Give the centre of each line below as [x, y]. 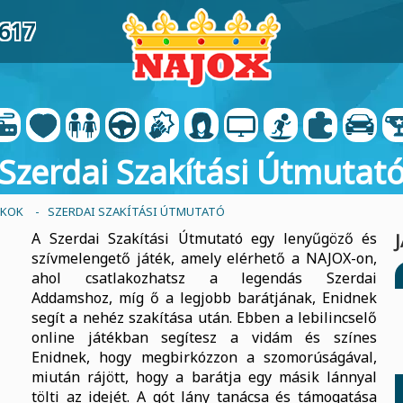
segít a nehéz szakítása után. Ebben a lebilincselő [204, 318]
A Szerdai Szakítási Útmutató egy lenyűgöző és [204, 238]
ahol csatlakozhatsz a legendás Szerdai [204, 278]
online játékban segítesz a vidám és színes [204, 337]
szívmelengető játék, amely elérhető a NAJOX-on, [204, 258]
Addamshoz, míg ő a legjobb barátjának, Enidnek [204, 298]
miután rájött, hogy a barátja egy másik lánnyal [204, 377]
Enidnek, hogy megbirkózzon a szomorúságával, [204, 357]
